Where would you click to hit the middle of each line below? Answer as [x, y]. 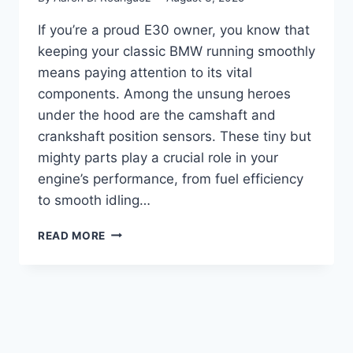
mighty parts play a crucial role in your [158, 157]
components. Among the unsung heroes [164, 93]
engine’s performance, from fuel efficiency [171, 178]
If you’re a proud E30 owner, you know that [174, 30]
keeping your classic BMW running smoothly [176, 51]
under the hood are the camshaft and [157, 115]
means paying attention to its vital [145, 72]
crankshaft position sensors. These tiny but [175, 136]
